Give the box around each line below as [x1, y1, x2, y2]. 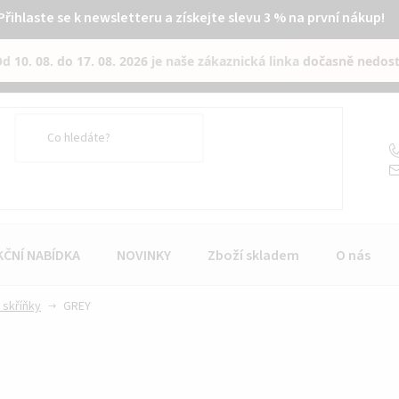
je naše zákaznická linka [148, 52, 304, 69]
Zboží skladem [208, 245, 299, 265]
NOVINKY [117, 245, 171, 265]
